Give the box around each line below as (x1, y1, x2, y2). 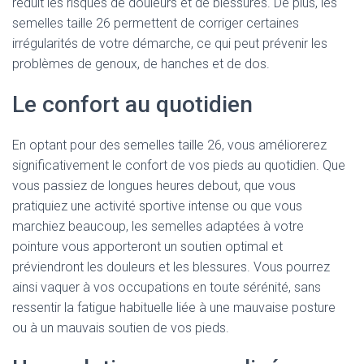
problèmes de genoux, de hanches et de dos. (12, 56, 270, 71)
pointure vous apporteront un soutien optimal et (12, 239, 283, 254)
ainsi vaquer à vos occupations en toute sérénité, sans (12, 279, 321, 295)
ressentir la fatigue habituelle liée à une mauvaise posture (12, 300, 336, 315)
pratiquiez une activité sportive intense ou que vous (12, 198, 302, 214)
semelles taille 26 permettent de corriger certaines (12, 15, 299, 31)
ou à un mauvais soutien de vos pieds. (12, 320, 229, 336)
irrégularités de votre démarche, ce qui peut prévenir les (12, 36, 327, 51)
